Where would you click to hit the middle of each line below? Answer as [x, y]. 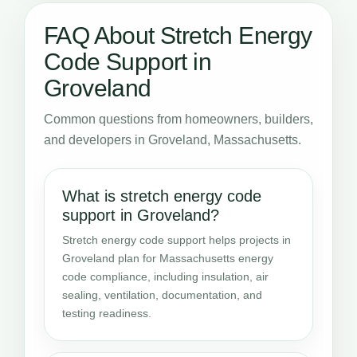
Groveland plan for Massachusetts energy [168, 258]
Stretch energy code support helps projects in [177, 239]
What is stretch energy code [162, 196]
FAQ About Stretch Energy [178, 35]
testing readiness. [107, 313]
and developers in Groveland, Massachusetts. [173, 139]
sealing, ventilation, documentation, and [162, 294]
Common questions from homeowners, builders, [178, 119]
